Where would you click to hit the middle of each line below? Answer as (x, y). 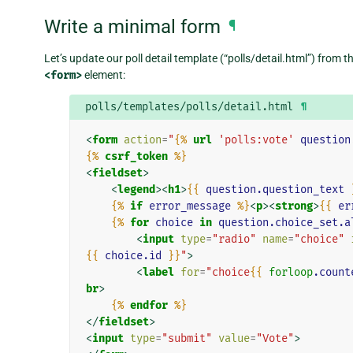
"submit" (186, 338)
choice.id (133, 255)
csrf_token (136, 156)
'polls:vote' (256, 139)
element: (104, 74)
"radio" (234, 239)
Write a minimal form (132, 27)
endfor (149, 305)
